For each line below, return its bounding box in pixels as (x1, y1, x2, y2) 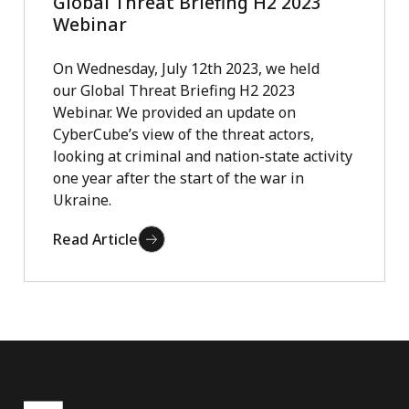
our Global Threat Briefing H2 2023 (52, 79, 295, 100)
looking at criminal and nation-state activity (52, 145, 352, 166)
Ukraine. (52, 189, 111, 210)
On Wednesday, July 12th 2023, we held (52, 58, 320, 79)
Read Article (52, 228, 138, 249)
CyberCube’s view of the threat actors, (52, 123, 314, 144)
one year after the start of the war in (52, 167, 304, 188)
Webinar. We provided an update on (52, 101, 296, 122)
